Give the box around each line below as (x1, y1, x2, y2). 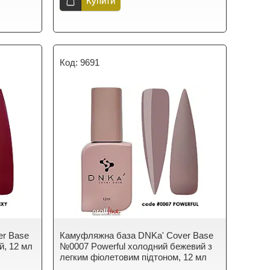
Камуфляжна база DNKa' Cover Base (60, 230, 214, 240)
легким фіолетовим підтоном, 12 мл (60, 252, 207, 262)
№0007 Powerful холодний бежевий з (60, 241, 213, 251)
